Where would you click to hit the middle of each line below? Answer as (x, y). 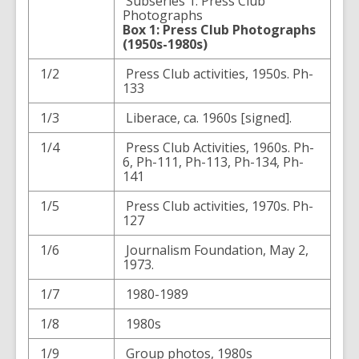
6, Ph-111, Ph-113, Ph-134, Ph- (213, 162)
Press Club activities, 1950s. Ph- (218, 74)
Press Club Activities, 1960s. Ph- (218, 147)
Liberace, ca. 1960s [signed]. (207, 118)
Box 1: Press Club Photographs (219, 30)
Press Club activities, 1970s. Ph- (218, 206)
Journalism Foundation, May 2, (216, 250)
